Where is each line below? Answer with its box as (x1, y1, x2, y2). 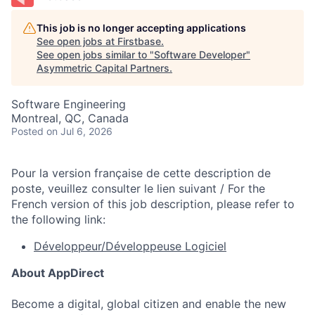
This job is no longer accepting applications (37, 22, 246, 34)
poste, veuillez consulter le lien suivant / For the (11, 181, 265, 195)
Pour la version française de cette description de (11, 166, 271, 180)
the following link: (11, 212, 105, 226)
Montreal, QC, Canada (11, 111, 129, 125)
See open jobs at (37, 35, 117, 47)
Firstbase (117, 35, 161, 47)
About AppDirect (11, 266, 104, 280)
